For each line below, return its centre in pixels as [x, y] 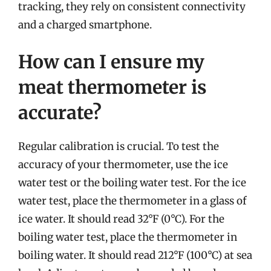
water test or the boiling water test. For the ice [132, 183]
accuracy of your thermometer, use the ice [123, 165]
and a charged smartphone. [85, 24]
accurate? [60, 113]
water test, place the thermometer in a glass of [132, 201]
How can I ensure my [111, 62]
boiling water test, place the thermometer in [128, 237]
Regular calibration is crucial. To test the [119, 146]
